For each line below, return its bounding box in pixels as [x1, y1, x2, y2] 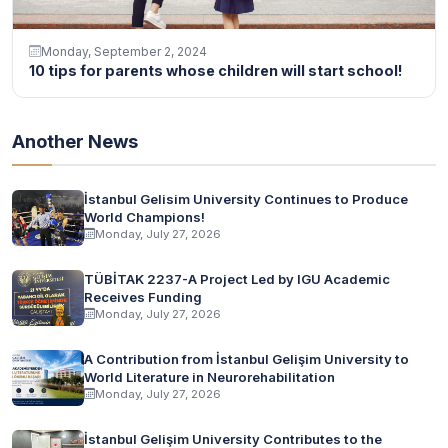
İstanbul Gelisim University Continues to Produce [84, 190, 408, 207]
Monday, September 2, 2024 [41, 43, 207, 59]
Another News [12, 129, 138, 152]
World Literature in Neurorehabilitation [84, 368, 335, 385]
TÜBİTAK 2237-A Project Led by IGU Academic [84, 270, 390, 287]
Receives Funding [84, 288, 202, 305]
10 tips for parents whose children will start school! [29, 61, 403, 79]
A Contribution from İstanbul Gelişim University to [84, 350, 409, 367]
